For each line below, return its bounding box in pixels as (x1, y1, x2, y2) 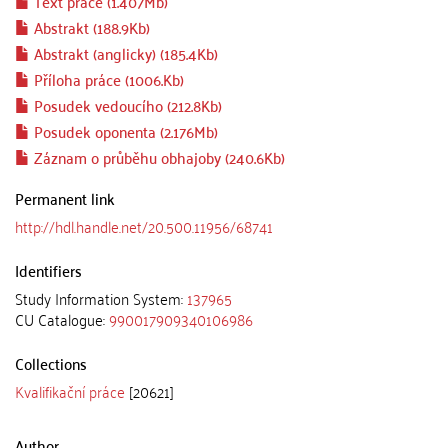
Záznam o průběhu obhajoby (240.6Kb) (30, 143, 285, 171)
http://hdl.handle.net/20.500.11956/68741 (15, 212, 273, 240)
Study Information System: (15, 284, 187, 312)
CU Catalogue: (15, 305, 109, 333)
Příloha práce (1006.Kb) (30, 65, 184, 93)
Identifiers (15, 256, 82, 284)
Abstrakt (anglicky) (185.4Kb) (30, 39, 218, 67)
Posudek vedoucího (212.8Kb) (30, 91, 222, 119)
